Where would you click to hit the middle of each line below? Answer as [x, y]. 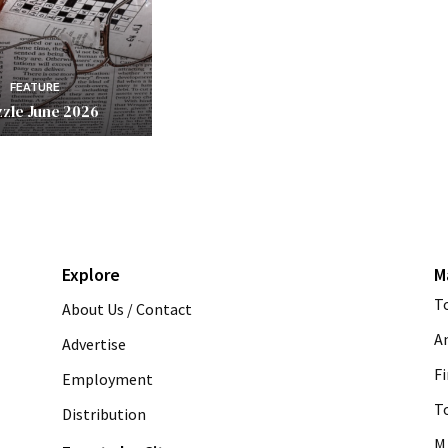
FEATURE [35, 87]
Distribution [104, 413]
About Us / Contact [127, 308]
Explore [91, 274]
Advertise [94, 343]
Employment [107, 378]
